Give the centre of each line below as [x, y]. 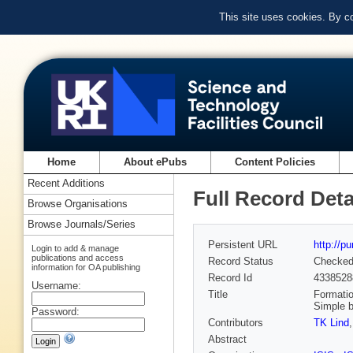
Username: [56, 285]
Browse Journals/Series [82, 225]
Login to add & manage [75, 248]
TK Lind [331, 323]
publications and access [78, 257]
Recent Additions [66, 184]
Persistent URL [243, 245]
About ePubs [156, 162]
